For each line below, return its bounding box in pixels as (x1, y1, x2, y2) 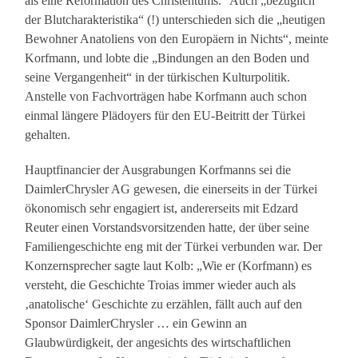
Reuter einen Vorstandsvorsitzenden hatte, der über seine (25, 221, 310, 235)
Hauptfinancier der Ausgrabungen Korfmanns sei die (25, 163, 292, 177)
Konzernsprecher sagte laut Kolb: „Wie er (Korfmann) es (25, 259, 312, 273)
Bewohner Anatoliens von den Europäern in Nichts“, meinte (25, 32, 329, 46)
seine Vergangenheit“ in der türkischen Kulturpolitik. (25, 70, 291, 85)
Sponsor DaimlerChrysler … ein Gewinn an (25, 316, 248, 331)
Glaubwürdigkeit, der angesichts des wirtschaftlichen (25, 336, 292, 350)
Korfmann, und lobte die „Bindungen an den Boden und (25, 51, 310, 66)
